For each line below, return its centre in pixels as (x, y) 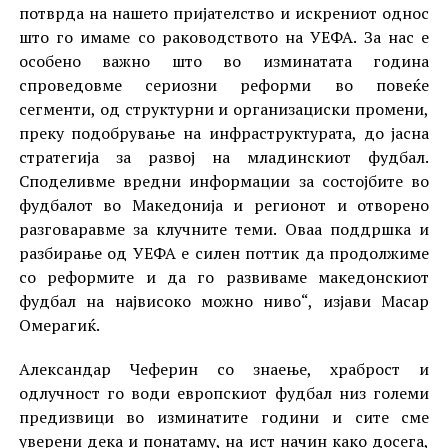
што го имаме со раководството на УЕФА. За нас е (224, 37)
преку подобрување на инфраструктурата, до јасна (224, 133)
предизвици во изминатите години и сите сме (224, 417)
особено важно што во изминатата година (224, 61)
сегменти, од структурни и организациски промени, (224, 109)
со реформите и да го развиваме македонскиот (224, 277)
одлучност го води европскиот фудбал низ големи (224, 393)
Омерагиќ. (59, 325)
